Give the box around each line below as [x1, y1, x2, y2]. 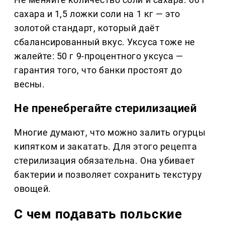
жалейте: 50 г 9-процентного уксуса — [14, 50, 183, 61]
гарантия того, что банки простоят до [14, 64, 182, 75]
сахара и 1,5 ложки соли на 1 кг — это [14, 8, 180, 19]
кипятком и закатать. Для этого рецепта [14, 141, 197, 152]
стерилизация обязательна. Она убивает [14, 155, 195, 166]
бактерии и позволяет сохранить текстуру [14, 169, 202, 180]
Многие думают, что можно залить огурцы [14, 127, 206, 138]
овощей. [14, 183, 51, 194]
